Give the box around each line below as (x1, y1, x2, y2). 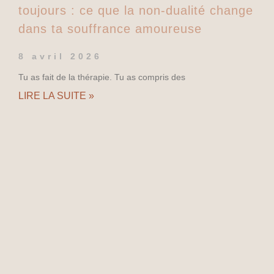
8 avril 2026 (18, 51, 102, 61)
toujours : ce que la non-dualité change (18, 3, 253, 17)
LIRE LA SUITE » (18, 90, 94, 101)
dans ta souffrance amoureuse (18, 21, 202, 35)
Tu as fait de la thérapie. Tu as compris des (18, 72, 185, 82)
